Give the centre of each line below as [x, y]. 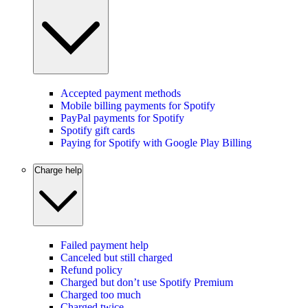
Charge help [58, 170]
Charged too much [101, 295]
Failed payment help [104, 245]
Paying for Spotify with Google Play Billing [156, 142]
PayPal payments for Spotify [122, 118]
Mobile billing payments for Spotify [138, 105]
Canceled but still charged [117, 258]
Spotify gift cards [98, 130]
